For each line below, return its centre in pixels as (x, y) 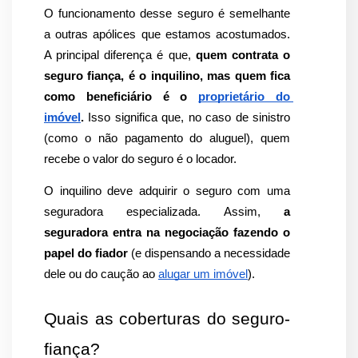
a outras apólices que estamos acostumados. (167, 35)
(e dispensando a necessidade (209, 253)
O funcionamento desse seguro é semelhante (167, 14)
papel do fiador (86, 253)
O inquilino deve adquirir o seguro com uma (167, 191)
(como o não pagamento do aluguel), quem (167, 139)
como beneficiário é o (121, 97)
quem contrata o (243, 56)
